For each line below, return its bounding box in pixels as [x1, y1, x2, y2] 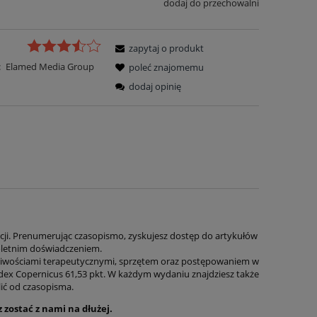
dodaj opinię [129, 79, 182, 93]
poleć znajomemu [129, 60, 204, 74]
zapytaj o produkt [129, 41, 204, 54]
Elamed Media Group [5, 59, 94, 73]
